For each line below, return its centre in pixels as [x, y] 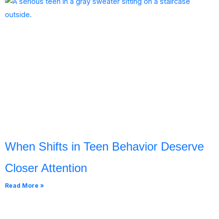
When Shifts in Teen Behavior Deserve [104, 146]
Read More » [24, 185]
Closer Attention [46, 168]
